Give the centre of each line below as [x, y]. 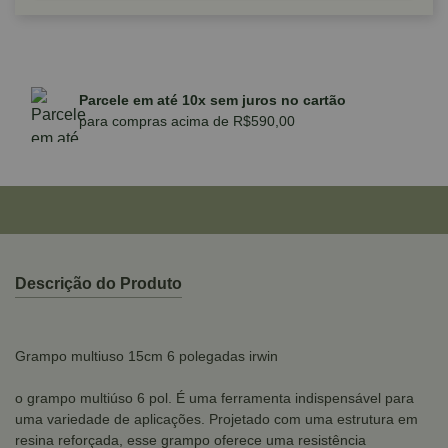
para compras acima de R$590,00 [187, 120]
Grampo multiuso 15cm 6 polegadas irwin [146, 356]
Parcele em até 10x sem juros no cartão [212, 99]
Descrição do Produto [98, 283]
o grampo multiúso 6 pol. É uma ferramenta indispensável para [214, 398]
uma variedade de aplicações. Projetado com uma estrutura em [216, 419]
